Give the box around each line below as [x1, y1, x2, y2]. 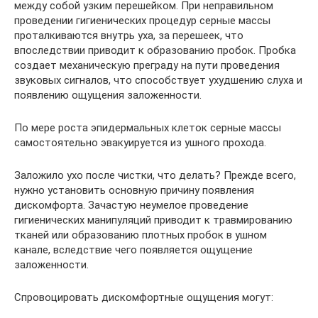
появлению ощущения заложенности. [14, 88, 202, 102]
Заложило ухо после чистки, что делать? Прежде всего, [14, 168, 296, 182]
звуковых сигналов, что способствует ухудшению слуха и [14, 73, 302, 87]
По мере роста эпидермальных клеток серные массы [14, 121, 281, 134]
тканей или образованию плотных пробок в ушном [14, 228, 267, 241]
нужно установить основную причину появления [14, 183, 254, 197]
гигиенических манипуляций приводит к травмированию [14, 213, 292, 226]
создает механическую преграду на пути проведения [14, 58, 280, 72]
